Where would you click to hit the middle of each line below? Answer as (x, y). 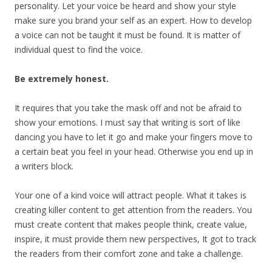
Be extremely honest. (62, 78)
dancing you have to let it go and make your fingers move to (134, 137)
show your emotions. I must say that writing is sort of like (127, 122)
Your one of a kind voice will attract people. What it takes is (131, 195)
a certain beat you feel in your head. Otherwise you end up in (134, 151)
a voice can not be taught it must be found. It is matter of (127, 35)
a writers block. (44, 166)
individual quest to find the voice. (79, 49)
